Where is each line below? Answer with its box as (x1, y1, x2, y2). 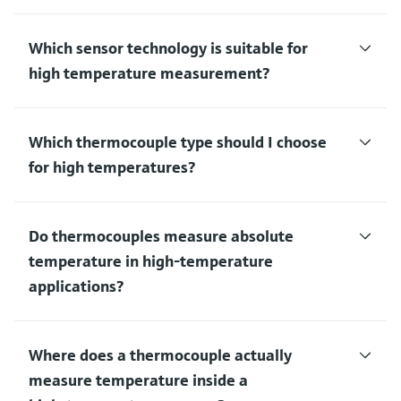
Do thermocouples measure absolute (29, 226, 294, 247)
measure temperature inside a (29, 370, 248, 391)
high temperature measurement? (29, 63, 269, 84)
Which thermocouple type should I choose (29, 132, 327, 153)
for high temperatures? (29, 157, 195, 178)
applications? (29, 276, 124, 297)
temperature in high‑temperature (29, 251, 273, 272)
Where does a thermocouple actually (29, 345, 292, 366)
